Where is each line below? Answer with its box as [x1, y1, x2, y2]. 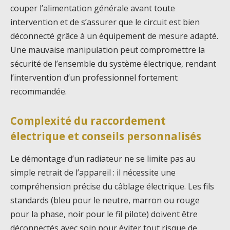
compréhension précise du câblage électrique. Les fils [10, 180, 214, 192]
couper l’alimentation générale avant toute [10, 3, 175, 14]
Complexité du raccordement [10, 113, 166, 128]
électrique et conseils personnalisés [10, 129, 201, 144]
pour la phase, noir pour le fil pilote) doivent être [10, 208, 198, 220]
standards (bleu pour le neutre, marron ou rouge [10, 194, 200, 206]
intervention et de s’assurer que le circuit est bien [10, 16, 200, 28]
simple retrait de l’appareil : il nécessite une [10, 166, 176, 178]
